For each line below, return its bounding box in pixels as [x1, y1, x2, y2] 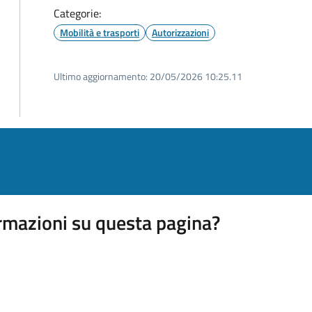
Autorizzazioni [152, 25, 209, 40]
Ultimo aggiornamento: [54, 69, 148, 84]
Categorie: [54, 5, 101, 22]
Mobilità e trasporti [60, 25, 139, 40]
